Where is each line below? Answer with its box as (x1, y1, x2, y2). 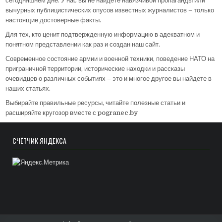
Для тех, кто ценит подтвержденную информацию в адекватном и (5, 30, 200, 38)
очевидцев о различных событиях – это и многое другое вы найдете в (5, 74, 212, 82)
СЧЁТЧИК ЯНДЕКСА (12, 135, 67, 146)
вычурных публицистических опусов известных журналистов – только (5, 6, 215, 14)
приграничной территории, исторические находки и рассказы (5, 64, 185, 72)
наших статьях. (5, 84, 51, 92)
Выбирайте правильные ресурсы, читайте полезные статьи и (5, 99, 186, 107)
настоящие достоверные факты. (5, 16, 102, 24)
